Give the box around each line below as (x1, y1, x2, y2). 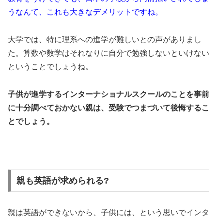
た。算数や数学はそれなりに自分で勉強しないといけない (8, 48, 209, 57)
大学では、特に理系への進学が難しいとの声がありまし (8, 35, 201, 44)
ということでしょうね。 (8, 62, 93, 71)
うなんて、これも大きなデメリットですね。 (8, 8, 163, 16)
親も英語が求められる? (16, 176, 109, 186)
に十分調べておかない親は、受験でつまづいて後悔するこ (8, 103, 209, 112)
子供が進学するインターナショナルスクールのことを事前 (8, 90, 209, 98)
